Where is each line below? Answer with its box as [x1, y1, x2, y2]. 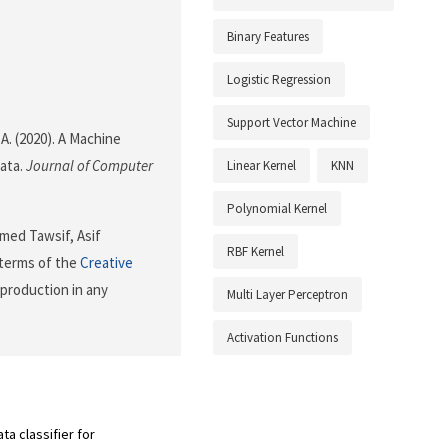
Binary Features [227, 28, 309, 46]
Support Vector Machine [227, 114, 356, 132]
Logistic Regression [227, 71, 331, 89]
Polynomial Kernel [227, 200, 327, 218]
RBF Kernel [227, 243, 284, 261]
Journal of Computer [26, 156, 153, 176]
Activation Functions [227, 329, 338, 347]
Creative [80, 253, 133, 273]
